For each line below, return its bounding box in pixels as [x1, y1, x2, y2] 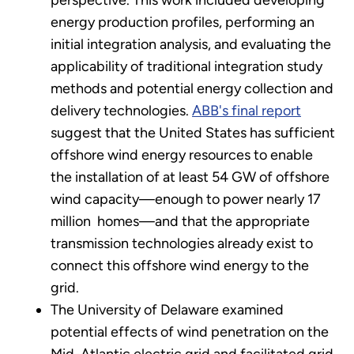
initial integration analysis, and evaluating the [51, 35, 331, 53]
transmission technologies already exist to [51, 234, 313, 252]
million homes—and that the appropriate [51, 212, 310, 230]
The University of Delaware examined [51, 300, 284, 318]
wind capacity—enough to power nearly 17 [51, 190, 321, 208]
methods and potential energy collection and [51, 79, 333, 97]
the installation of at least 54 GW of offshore [51, 168, 330, 186]
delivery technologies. [51, 101, 192, 119]
